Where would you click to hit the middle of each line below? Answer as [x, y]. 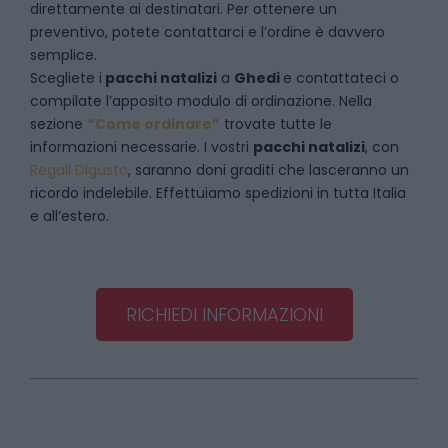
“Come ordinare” [153, 124]
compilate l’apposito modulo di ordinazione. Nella [201, 101]
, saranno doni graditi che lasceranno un [268, 170]
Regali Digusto [79, 170]
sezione [58, 124]
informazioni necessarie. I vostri [141, 147]
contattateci [343, 78]
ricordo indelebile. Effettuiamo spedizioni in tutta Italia [218, 193]
